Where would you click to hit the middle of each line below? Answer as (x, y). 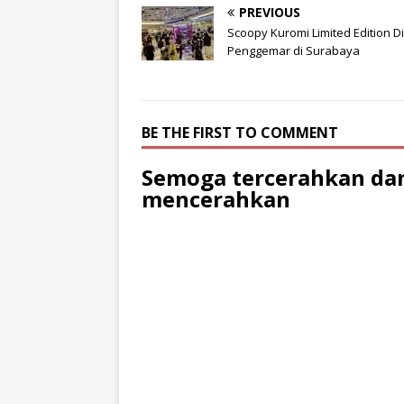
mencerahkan (216, 198)
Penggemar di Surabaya (294, 50)
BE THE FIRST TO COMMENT (240, 132)
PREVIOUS (270, 12)
